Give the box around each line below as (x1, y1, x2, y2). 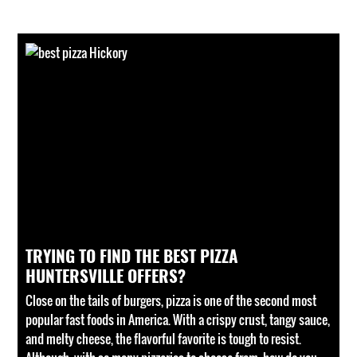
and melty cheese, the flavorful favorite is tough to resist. (25, 329, 302, 348)
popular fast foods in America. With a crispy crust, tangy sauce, (25, 310, 331, 329)
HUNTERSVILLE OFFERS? (25, 261, 186, 288)
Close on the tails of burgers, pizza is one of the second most (25, 291, 317, 310)
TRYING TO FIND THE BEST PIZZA (25, 241, 239, 269)
